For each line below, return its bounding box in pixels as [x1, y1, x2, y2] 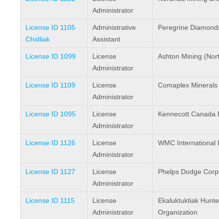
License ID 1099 [25, 52, 76, 60]
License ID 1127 [25, 167, 75, 175]
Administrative [92, 23, 136, 31]
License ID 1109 [25, 81, 75, 89]
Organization [157, 208, 197, 216]
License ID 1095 [25, 109, 76, 118]
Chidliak [25, 35, 50, 43]
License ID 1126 [25, 138, 75, 147]
